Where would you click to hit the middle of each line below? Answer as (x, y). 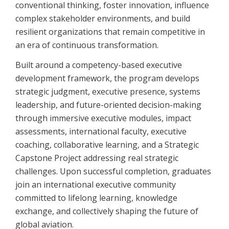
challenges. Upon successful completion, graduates (113, 171)
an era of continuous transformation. (87, 45)
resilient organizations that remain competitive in (110, 31)
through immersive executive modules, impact (103, 118)
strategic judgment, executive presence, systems (108, 92)
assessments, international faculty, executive (101, 132)
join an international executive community (96, 185)
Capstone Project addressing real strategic (97, 158)
